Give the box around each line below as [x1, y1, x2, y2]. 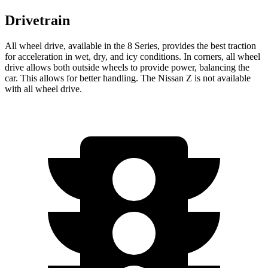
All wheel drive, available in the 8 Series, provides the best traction [5, 40, 256, 51]
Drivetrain [5, 12, 70, 28]
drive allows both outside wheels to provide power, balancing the [5, 62, 249, 72]
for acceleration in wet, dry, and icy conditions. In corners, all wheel [5, 51, 260, 62]
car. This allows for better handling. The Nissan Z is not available [5, 72, 251, 83]
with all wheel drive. [5, 83, 82, 94]
